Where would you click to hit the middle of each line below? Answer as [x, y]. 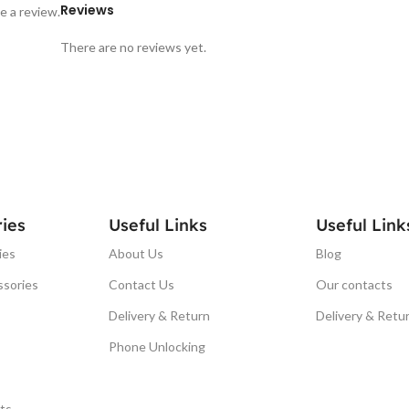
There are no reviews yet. [133, 47]
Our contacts [354, 284]
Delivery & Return [160, 315]
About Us [136, 253]
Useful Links [158, 225]
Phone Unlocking [157, 346]
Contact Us [142, 284]
